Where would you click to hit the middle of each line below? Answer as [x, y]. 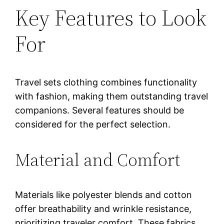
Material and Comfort [98, 159]
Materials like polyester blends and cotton [104, 194]
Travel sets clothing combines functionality [106, 82]
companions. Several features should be [100, 110]
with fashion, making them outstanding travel [112, 96]
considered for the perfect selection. [93, 124]
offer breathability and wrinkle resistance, [103, 208]
